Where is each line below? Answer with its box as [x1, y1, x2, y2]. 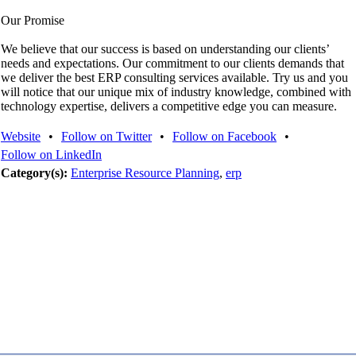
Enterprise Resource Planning [71, 166, 219, 180]
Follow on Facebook [172, 130, 277, 143]
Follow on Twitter [61, 130, 152, 143]
